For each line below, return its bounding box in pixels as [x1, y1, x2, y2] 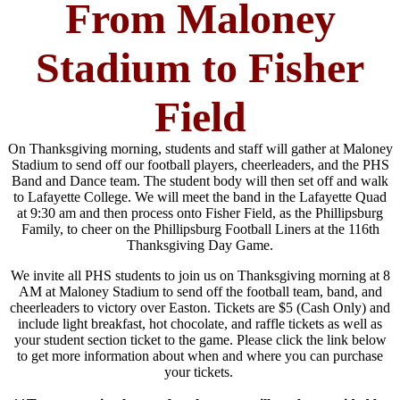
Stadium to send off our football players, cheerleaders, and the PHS [11, 156, 389, 172]
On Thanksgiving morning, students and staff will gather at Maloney [7, 140, 393, 156]
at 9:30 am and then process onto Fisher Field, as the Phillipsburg [17, 204, 383, 221]
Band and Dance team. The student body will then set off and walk [12, 172, 388, 188]
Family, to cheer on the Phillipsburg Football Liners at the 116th [21, 221, 379, 237]
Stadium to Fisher [36, 43, 364, 91]
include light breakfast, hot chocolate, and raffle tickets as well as [18, 315, 382, 331]
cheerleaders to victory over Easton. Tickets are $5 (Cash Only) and [10, 299, 390, 315]
